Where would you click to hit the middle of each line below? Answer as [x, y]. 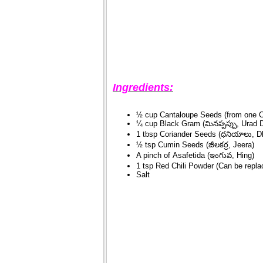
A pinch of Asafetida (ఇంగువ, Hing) [196, 156]
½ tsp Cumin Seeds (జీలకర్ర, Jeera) [195, 145]
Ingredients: [143, 88]
